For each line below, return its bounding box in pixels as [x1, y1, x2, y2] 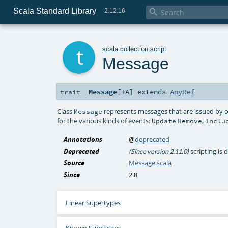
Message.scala [129, 158, 172, 168]
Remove [178, 116, 203, 125]
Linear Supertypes [65, 198, 121, 208]
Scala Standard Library [13, 6, 96, 15]
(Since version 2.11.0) [129, 147, 189, 156]
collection [120, 45, 149, 53]
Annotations [64, 135, 103, 145]
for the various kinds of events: [57, 116, 152, 125]
